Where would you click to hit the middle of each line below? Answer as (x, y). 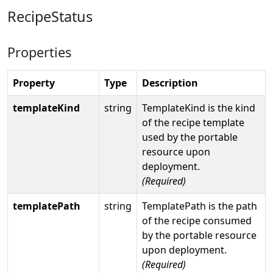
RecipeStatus (50, 16)
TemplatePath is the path (200, 206)
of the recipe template (193, 122)
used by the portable (190, 137)
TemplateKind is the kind (199, 108)
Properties (39, 52)
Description (170, 83)
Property (34, 83)
